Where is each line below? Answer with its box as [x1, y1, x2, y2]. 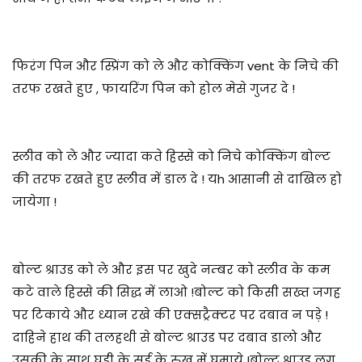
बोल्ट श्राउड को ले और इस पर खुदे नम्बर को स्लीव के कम [12, 260, 330, 278]
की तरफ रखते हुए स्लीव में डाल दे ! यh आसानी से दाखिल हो [12, 170, 342, 187]
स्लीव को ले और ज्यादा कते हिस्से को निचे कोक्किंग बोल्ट [12, 147, 330, 165]
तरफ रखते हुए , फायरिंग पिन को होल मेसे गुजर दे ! [12, 79, 295, 97]
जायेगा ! [12, 192, 57, 210]
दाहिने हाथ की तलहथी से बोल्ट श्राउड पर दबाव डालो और [12, 328, 322, 346]
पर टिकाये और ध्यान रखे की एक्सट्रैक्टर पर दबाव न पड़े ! [12, 305, 328, 323]
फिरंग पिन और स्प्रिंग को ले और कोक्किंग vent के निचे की [12, 57, 339, 74]
